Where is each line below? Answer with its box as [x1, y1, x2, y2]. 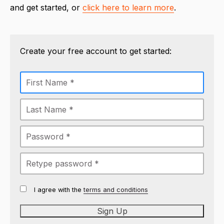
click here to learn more [82, 2, 174, 12]
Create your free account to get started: [20, 45, 171, 56]
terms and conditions [83, 185, 148, 193]
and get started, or [10, 2, 82, 12]
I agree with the [34, 185, 83, 193]
